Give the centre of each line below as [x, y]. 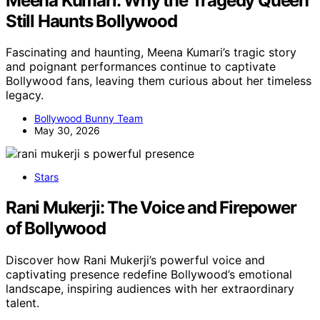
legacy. [25, 95]
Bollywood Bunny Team [89, 119]
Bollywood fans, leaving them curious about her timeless [159, 81]
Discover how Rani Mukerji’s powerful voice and [135, 260]
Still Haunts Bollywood [91, 21]
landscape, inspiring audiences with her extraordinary [150, 289]
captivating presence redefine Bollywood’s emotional [149, 275]
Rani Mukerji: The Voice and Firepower [151, 208]
